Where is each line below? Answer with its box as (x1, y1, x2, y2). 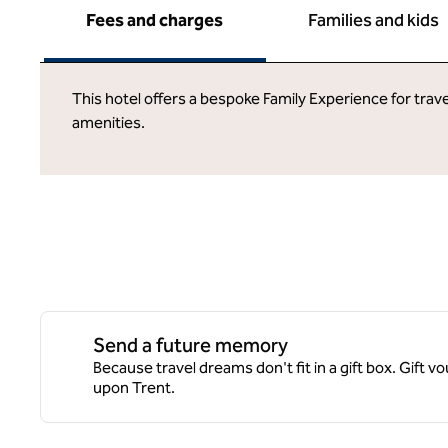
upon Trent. (93, 378, 175, 397)
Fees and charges (86, 9, 224, 31)
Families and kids (308, 9, 439, 31)
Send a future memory (93, 333, 288, 357)
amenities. (72, 113, 145, 132)
